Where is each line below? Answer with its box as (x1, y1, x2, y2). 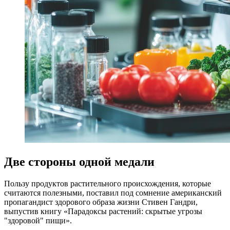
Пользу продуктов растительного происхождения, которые (4, 179, 211, 188)
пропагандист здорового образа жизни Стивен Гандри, (4, 198, 198, 207)
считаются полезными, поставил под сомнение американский (4, 188, 222, 198)
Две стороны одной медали (4, 155, 155, 169)
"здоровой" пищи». (4, 216, 72, 225)
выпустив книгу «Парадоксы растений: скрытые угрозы (4, 207, 202, 216)
